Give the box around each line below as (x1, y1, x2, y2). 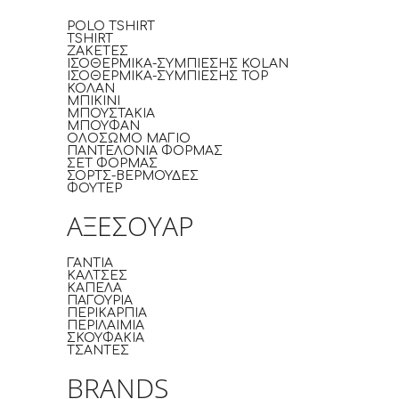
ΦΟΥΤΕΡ (67, 182, 122, 195)
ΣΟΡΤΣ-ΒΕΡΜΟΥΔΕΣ (67, 169, 199, 183)
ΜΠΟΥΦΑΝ (67, 119, 140, 133)
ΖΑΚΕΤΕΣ (67, 45, 128, 58)
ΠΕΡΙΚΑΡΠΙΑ (67, 306, 147, 320)
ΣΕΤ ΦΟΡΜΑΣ (67, 157, 158, 170)
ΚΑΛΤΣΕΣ (67, 269, 127, 282)
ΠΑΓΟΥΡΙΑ (67, 294, 133, 307)
